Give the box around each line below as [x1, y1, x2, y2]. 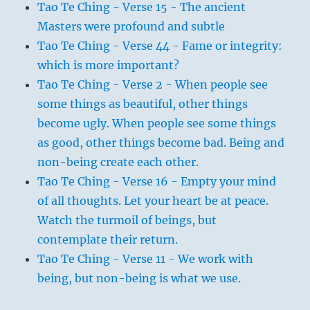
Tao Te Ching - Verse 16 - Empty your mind [37, 174, 277, 188]
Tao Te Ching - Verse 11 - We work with [37, 251, 254, 266]
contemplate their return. [37, 232, 179, 246]
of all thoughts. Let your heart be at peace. [37, 193, 269, 208]
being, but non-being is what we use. [37, 271, 241, 285]
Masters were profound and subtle [37, 19, 226, 33]
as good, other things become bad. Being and [37, 135, 285, 149]
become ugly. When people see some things [37, 116, 277, 130]
